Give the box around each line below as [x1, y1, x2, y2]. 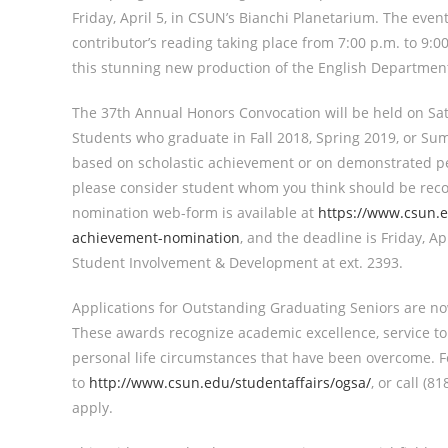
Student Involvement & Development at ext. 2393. [72, 253, 403, 272]
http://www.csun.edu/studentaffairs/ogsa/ [89, 373, 371, 392]
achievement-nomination [72, 228, 240, 247]
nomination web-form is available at [72, 203, 318, 222]
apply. [72, 398, 113, 417]
